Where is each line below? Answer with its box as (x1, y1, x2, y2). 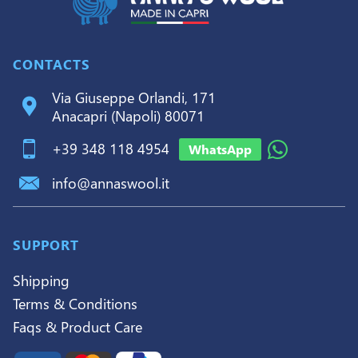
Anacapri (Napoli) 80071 (52, 105, 205, 125)
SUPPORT (13, 235, 79, 253)
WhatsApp (189, 140, 252, 157)
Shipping (13, 270, 70, 290)
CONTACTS (13, 54, 90, 73)
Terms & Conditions (13, 293, 137, 313)
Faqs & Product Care (13, 316, 142, 336)
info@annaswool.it (52, 173, 169, 193)
